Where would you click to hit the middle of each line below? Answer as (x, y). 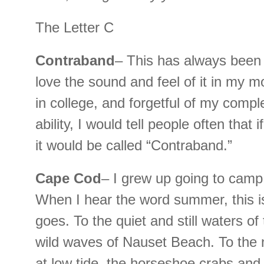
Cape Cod (68, 179)
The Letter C (75, 28)
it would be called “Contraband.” (134, 146)
